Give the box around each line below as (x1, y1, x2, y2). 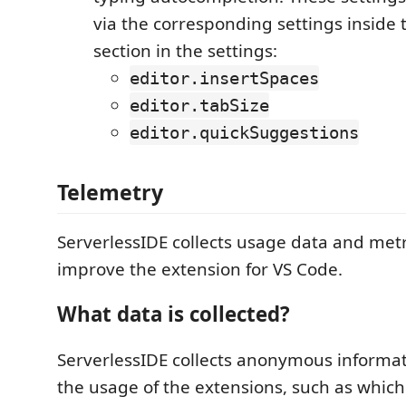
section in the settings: (93, 39, 277, 63)
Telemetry (57, 177, 163, 207)
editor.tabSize (130, 95, 269, 116)
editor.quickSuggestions (130, 122, 359, 143)
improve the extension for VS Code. (57, 256, 343, 281)
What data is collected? (57, 300, 290, 329)
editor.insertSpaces (130, 68, 319, 89)
